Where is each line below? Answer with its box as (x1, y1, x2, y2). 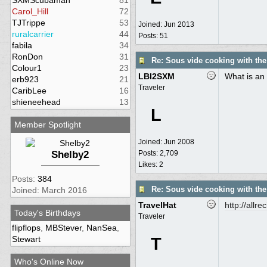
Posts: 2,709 (138, 149, 178, 157)
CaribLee (11, 86, 46, 95)
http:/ (224, 200, 244, 210)
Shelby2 (51, 149, 89, 160)
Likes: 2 (138, 160, 163, 169)
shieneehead (11, 97, 61, 107)
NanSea (86, 223, 117, 232)
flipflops (11, 223, 41, 232)
